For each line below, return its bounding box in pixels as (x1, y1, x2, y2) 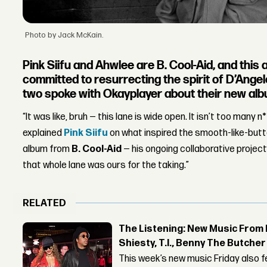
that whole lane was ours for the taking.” (23, 159, 190, 171)
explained (23, 127, 64, 139)
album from (23, 143, 72, 155)
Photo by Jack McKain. (25, 30, 104, 40)
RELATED (23, 197, 67, 209)
